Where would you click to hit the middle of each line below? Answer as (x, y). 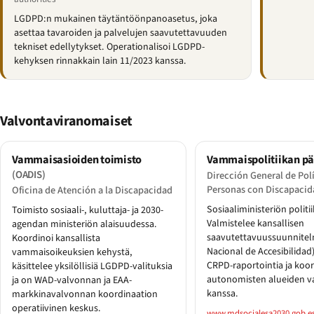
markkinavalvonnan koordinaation (85, 295)
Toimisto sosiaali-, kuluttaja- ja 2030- (88, 211)
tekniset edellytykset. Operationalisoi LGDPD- (109, 47)
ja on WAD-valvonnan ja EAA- (72, 281)
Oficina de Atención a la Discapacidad (92, 191)
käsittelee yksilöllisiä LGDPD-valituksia (92, 267)
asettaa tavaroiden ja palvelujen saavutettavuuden (121, 33)
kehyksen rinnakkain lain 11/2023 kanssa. (100, 61)
